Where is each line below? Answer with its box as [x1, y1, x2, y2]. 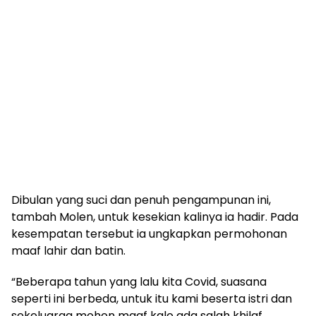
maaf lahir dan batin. [11, 242, 126, 259]
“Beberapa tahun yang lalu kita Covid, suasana [11, 273, 267, 290]
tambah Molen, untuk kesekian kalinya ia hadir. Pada [11, 208, 298, 225]
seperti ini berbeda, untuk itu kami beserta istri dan [11, 290, 292, 307]
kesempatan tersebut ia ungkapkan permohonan [11, 225, 287, 242]
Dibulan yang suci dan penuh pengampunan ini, [11, 191, 271, 208]
